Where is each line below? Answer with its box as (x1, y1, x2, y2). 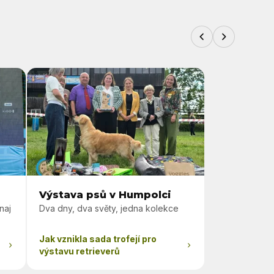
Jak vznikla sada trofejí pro (39, 234, 157, 244)
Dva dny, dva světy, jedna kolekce (39, 203, 179, 213)
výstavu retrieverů (39, 246, 120, 256)
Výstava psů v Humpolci (39, 189, 172, 201)
